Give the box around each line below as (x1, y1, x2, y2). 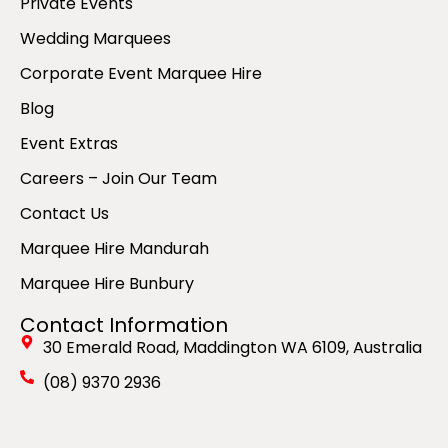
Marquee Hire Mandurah (20, 237, 209, 261)
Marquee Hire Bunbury (20, 272, 194, 296)
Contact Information (20, 311, 228, 340)
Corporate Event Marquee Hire (20, 62, 262, 86)
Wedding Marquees (20, 27, 171, 51)
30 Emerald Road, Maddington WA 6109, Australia (42, 336, 422, 360)
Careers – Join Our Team (20, 167, 217, 191)
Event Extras (20, 132, 118, 156)
